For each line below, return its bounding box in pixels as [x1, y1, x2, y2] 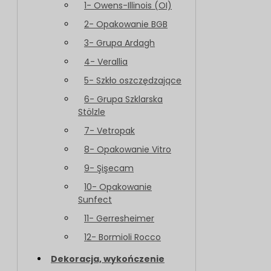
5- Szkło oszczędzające [84, 74, 181, 87]
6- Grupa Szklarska [84, 93, 163, 105]
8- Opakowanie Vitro [84, 143, 171, 155]
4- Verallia [84, 56, 128, 68]
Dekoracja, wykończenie [51, 253, 165, 265]
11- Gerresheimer [84, 212, 154, 224]
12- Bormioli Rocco [84, 231, 161, 243]
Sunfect [78, 194, 112, 206]
